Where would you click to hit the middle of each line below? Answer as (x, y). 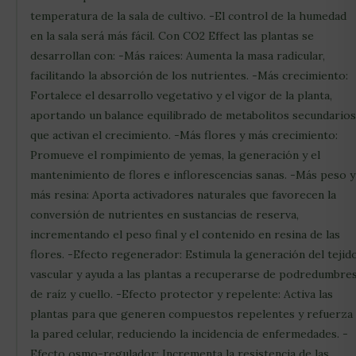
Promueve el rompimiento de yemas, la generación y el (175, 155)
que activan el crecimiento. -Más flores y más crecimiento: (184, 135)
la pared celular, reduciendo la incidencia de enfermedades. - (189, 334)
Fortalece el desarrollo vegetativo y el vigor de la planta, (181, 96)
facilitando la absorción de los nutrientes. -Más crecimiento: (189, 76)
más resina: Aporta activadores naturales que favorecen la (183, 195)
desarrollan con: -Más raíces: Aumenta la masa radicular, (178, 56)
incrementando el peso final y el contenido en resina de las (185, 235)
